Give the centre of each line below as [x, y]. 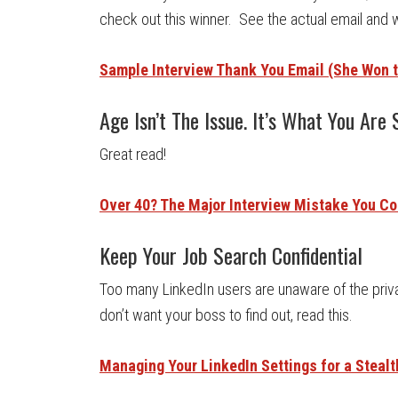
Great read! [133, 154]
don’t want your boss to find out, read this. [226, 315]
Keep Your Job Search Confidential [231, 255]
